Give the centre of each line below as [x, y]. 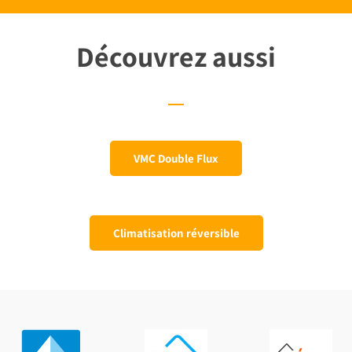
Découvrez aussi [176, 57]
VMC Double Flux [176, 159]
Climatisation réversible [176, 233]
